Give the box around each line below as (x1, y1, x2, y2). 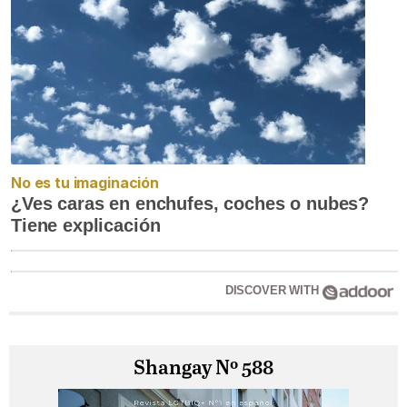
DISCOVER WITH (224, 283, 323, 297)
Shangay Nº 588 (134, 357, 273, 380)
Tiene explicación (11, 214, 161, 235)
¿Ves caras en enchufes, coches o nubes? (11, 193, 370, 213)
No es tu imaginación (11, 173, 159, 192)
